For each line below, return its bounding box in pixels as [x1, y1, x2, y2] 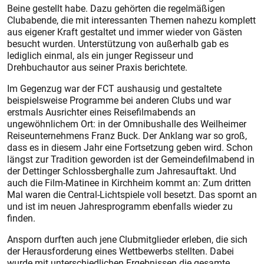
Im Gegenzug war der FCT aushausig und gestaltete [7, 82, 222, 95]
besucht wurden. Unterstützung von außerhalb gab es [7, 37, 229, 50]
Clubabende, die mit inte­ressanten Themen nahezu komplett [7, 14, 256, 27]
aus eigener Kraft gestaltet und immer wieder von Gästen [7, 25, 242, 38]
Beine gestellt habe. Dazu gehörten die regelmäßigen [7, 2, 225, 15]
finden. [7, 212, 35, 225]
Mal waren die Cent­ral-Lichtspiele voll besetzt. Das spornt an [7, 188, 257, 201]
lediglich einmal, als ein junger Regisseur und [7, 49, 193, 62]
